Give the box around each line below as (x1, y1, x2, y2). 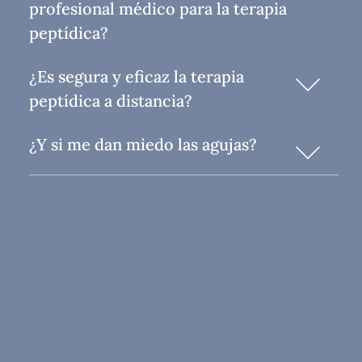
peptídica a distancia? (29, 90, 192, 111)
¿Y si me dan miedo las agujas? (29, 133, 257, 154)
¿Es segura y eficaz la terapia (29, 65, 244, 86)
